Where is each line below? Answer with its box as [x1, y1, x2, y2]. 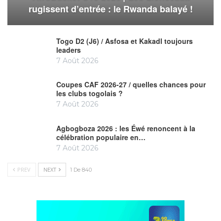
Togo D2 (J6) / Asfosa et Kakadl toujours [56, 36, 193, 46]
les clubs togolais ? [56, 88, 123, 99]
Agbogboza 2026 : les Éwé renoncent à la [56, 123, 195, 133]
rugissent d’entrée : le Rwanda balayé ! [28, 2, 193, 15]
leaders [56, 44, 81, 55]
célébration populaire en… [56, 132, 146, 142]
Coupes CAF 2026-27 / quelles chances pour [56, 79, 206, 90]
